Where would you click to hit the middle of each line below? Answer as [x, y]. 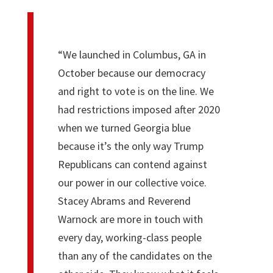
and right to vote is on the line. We [136, 91]
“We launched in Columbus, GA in [132, 54]
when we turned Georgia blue [124, 127]
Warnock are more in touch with [130, 219]
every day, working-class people [129, 237]
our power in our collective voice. [132, 182]
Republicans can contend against [132, 164]
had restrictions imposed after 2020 [139, 109]
